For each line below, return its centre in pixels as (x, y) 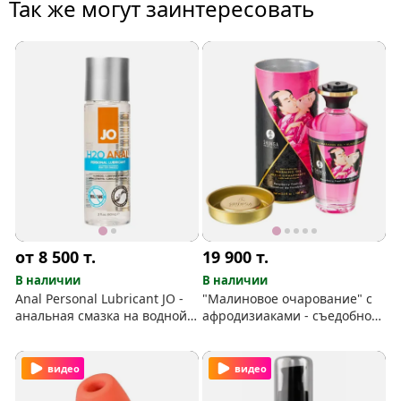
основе (37, 332)
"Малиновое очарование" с (288, 298)
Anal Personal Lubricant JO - (100, 298)
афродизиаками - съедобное (291, 315)
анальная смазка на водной (102, 315)
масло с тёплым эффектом (283, 332)
